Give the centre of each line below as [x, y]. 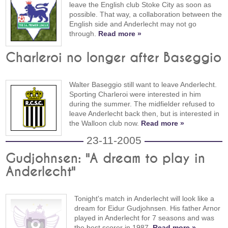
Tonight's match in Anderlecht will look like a [145, 198]
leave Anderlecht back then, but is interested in [145, 113]
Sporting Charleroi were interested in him [135, 94]
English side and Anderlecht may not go [133, 24]
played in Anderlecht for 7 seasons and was [145, 218]
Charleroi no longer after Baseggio [114, 58]
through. [84, 33]
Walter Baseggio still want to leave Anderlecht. [143, 84]
